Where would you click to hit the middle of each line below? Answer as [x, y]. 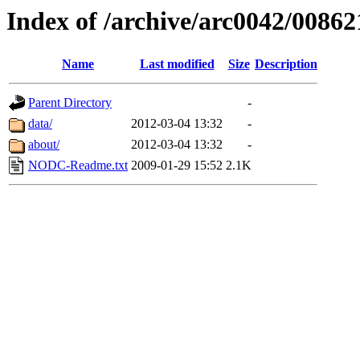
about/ [44, 145]
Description [286, 64]
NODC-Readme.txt [78, 166]
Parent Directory [70, 103]
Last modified [177, 64]
